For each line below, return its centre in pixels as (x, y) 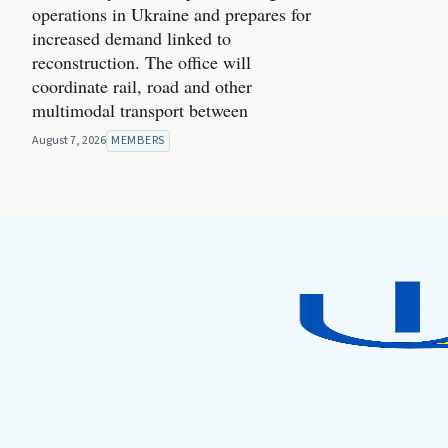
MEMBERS (138, 140)
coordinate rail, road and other (142, 85)
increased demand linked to (131, 37)
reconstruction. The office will (141, 61)
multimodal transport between (140, 109)
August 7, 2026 (69, 140)
